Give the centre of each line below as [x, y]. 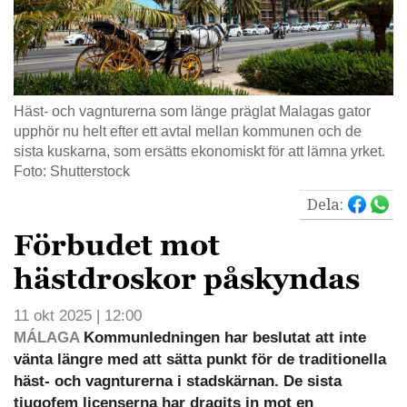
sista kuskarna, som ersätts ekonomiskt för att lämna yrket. [199, 151]
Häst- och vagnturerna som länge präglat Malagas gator [192, 111]
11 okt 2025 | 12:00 [78, 315]
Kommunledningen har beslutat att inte [223, 337]
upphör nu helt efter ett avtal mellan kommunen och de [188, 131]
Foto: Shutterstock [72, 171]
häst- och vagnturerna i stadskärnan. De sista [178, 381]
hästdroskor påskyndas [187, 278]
